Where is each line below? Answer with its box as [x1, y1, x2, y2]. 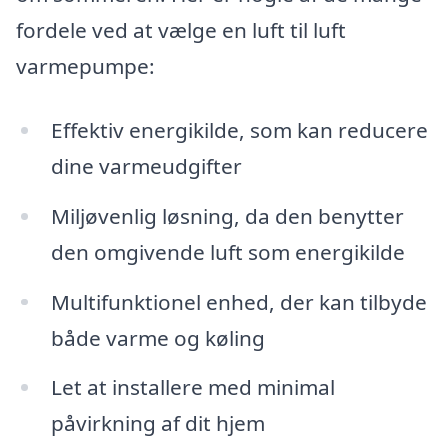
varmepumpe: [16, 52, 155, 81]
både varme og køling [50, 323, 265, 352]
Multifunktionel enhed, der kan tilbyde [50, 287, 427, 316]
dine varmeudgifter [50, 151, 242, 180]
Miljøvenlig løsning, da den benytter [50, 201, 404, 230]
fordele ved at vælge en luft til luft [16, 16, 346, 45]
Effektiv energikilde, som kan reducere [50, 115, 428, 144]
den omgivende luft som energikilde [50, 237, 405, 266]
